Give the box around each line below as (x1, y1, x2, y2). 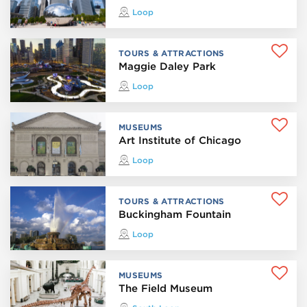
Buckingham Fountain (119, 208, 232, 221)
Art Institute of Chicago (119, 134, 242, 147)
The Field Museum (119, 282, 213, 295)
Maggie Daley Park (119, 60, 217, 73)
